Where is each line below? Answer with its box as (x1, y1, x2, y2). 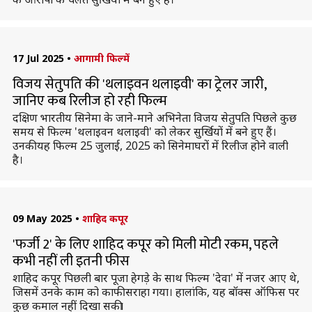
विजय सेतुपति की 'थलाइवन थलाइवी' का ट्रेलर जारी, (12, 72, 266, 96)
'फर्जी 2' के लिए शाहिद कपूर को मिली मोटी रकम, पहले (12, 233, 279, 256)
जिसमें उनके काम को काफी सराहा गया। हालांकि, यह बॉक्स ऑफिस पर (12, 284, 299, 299)
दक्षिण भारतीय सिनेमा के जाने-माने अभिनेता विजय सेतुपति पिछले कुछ (12, 110, 297, 125)
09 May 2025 (12, 212, 72, 225)
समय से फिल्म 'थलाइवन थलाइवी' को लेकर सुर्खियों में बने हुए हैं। (12, 124, 276, 139)
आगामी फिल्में (73, 52, 130, 65)
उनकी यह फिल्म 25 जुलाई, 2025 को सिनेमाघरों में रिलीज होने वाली (12, 138, 288, 153)
